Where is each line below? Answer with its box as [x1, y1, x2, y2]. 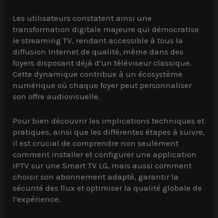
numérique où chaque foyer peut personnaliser [13, 80, 192, 91]
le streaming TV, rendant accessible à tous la [13, 36, 183, 46]
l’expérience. [13, 194, 61, 204]
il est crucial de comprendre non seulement [13, 138, 179, 148]
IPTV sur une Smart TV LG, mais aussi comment [13, 161, 192, 171]
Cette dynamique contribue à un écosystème [13, 69, 183, 79]
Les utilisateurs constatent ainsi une [13, 13, 152, 23]
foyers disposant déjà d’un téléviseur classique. [13, 58, 192, 68]
